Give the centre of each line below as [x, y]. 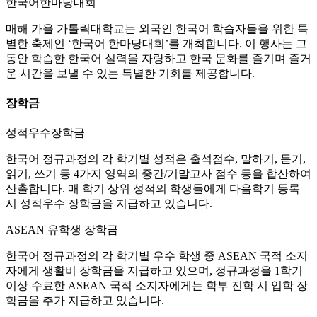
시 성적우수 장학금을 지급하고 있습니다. [109, 204]
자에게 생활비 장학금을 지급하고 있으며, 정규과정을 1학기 [154, 271]
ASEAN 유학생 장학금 [62, 230]
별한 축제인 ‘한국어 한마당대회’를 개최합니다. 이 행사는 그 [156, 43]
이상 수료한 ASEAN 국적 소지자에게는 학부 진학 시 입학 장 [157, 286]
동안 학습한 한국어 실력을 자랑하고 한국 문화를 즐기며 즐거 [158, 58]
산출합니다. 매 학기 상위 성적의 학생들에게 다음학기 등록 [153, 189]
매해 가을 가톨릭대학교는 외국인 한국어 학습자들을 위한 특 [157, 28]
